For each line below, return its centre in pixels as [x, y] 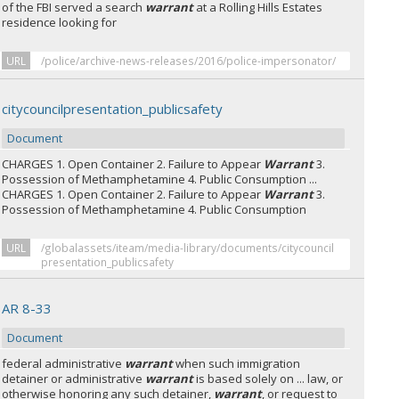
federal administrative [64, 363]
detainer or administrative [74, 379]
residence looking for [60, 22]
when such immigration [237, 363]
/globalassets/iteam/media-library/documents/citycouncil [188, 248]
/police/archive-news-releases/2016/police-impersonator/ [189, 61]
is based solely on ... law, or [269, 379]
